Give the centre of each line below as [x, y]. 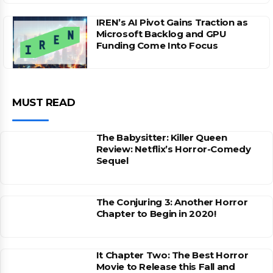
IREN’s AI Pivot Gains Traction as [172, 22]
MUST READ [44, 103]
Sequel [112, 161]
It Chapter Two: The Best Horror [172, 255]
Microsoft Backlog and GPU [161, 34]
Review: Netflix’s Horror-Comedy [173, 149]
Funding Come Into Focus [157, 45]
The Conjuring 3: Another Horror [172, 202]
